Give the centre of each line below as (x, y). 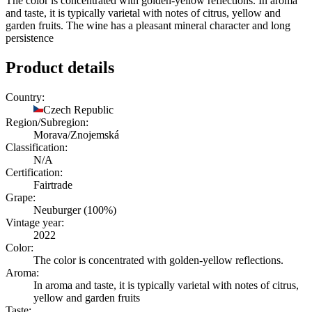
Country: (25, 97)
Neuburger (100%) (75, 210)
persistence (30, 38)
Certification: (34, 172)
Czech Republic (78, 109)
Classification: (37, 147)
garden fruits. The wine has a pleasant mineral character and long (148, 25)
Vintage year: (35, 222)
